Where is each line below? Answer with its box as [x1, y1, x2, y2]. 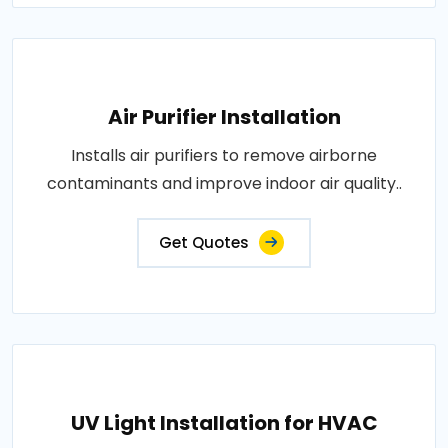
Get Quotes [159, 232, 249, 253]
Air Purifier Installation [107, 103, 341, 131]
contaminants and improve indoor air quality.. [46, 172, 402, 195]
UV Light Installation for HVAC [70, 409, 378, 437]
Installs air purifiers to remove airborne [71, 144, 377, 167]
